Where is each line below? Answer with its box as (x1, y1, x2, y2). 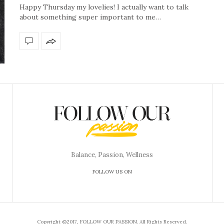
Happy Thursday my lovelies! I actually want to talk (19, 2, 188, 12)
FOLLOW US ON (92, 168, 132, 175)
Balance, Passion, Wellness (71, 150, 153, 159)
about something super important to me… (19, 12, 161, 22)
